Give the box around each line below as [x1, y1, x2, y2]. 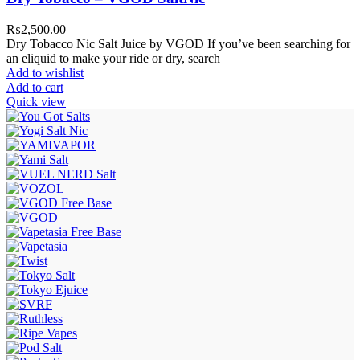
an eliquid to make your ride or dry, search [6, 51, 220, 65]
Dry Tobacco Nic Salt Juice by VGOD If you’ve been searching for [6, 36, 350, 51]
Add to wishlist [6, 65, 84, 80]
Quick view [6, 94, 66, 108]
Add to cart [6, 80, 63, 94]
